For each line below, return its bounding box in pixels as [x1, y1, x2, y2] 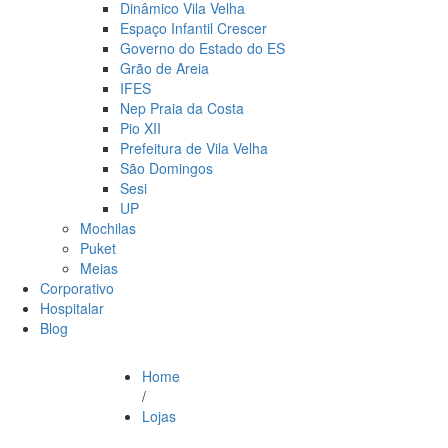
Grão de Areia [120, 58, 209, 78]
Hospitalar [40, 298, 104, 318]
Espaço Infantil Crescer [120, 18, 267, 38]
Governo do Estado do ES [120, 38, 285, 58]
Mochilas [80, 218, 136, 238]
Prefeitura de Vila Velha [120, 138, 268, 158]
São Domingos [120, 158, 213, 178]
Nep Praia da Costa [120, 98, 244, 118]
